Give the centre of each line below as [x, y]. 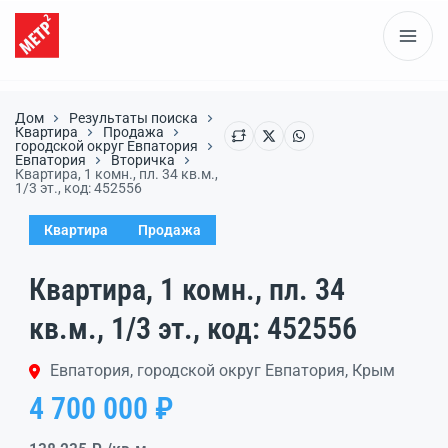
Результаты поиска [133, 118]
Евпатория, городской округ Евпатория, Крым [223, 370]
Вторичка [143, 160]
